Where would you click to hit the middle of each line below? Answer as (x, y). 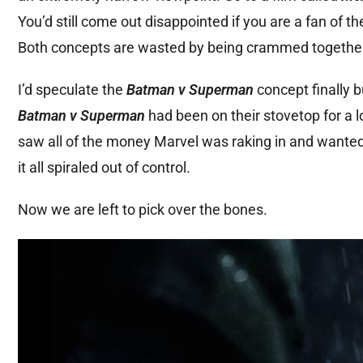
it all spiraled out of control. (104, 168)
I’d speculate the (72, 90)
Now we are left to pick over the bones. (143, 210)
